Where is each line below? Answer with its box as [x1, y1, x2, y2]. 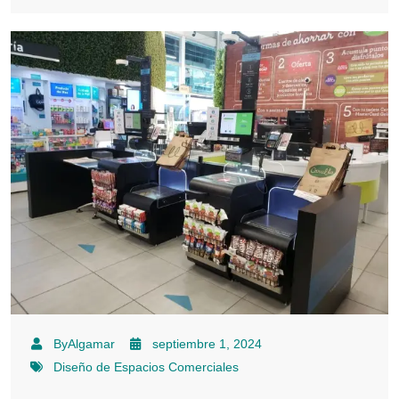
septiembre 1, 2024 [152, 337, 262, 352]
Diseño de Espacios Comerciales [53, 360, 239, 375]
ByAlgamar [53, 337, 115, 352]
